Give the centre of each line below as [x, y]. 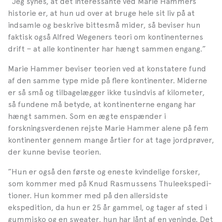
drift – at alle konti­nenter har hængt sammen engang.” [107, 49]
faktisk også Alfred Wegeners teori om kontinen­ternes [106, 37]
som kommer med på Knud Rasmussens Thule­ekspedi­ [110, 183]
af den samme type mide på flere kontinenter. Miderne [108, 80]
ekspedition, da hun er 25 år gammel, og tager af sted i [108, 207]
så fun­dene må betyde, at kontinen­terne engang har [102, 104]
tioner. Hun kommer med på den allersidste [88, 195]
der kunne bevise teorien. [55, 152]
